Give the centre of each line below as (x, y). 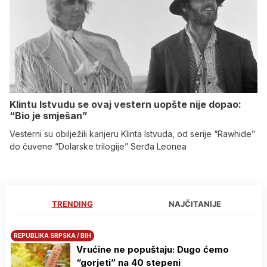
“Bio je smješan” (49, 116)
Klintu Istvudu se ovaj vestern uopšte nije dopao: (125, 105)
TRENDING (72, 204)
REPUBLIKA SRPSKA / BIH (52, 236)
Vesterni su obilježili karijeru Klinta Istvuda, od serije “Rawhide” (132, 134)
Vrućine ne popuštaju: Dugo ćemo (153, 250)
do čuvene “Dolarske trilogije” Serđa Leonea (98, 147)
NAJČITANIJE (195, 204)
